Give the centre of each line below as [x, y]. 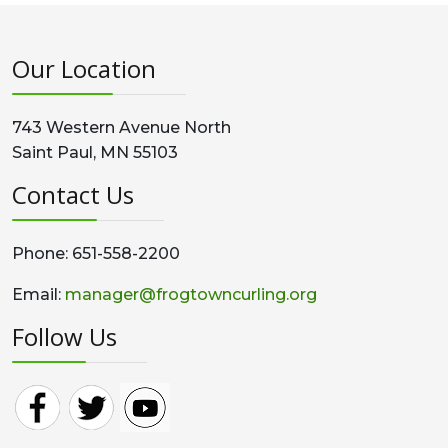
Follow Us [64, 336]
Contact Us [73, 194]
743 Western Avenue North [121, 127]
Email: [38, 294]
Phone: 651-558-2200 [96, 253]
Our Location [84, 68]
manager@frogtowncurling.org [191, 294]
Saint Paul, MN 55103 [95, 152]
